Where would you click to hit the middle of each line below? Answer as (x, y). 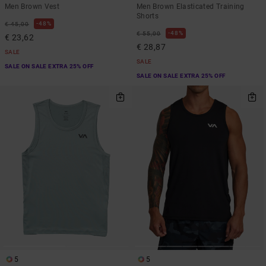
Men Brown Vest (32, 6)
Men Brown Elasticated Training (191, 6)
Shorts (148, 16)
